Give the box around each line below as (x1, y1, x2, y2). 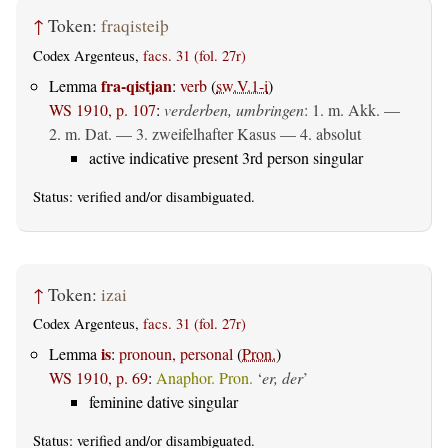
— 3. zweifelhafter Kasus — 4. (112, 123, 316, 145)
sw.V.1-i (216, 75, 268, 97)
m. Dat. (65, 123, 112, 145)
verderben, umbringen (164, 99, 304, 121)
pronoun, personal (119, 343, 233, 365)
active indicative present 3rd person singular (89, 147, 363, 169)
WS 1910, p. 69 (49, 367, 148, 389)
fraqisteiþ (101, 14, 169, 38)
